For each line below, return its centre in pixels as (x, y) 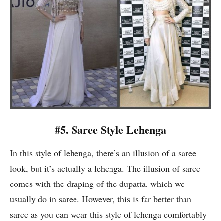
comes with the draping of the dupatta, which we (97, 184)
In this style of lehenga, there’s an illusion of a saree (103, 153)
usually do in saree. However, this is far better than (101, 199)
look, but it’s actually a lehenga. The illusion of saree (105, 168)
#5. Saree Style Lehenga (110, 130)
